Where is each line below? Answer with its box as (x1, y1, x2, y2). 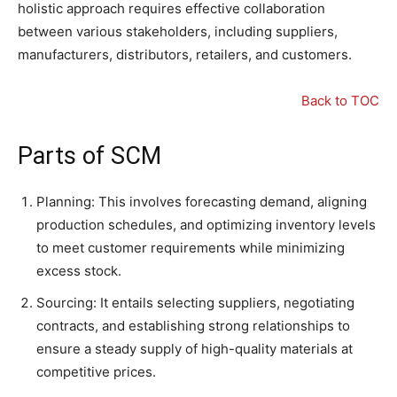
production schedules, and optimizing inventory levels (36, 216, 376, 234)
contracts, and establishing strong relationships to (36, 317, 350, 335)
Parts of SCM (18, 142, 161, 171)
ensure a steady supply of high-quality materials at (36, 340, 353, 358)
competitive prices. (36, 363, 156, 381)
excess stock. (36, 262, 121, 280)
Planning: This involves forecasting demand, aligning (36, 193, 367, 211)
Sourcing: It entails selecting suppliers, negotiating (36, 294, 354, 312)
